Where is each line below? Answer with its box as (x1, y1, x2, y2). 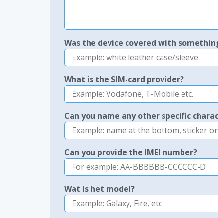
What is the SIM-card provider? (64, 74, 184, 85)
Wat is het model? (64, 183, 135, 194)
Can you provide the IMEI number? (64, 147, 197, 158)
